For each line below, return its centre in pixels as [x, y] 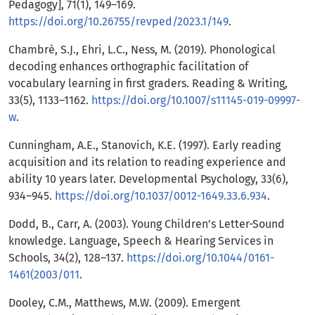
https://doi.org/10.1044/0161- [200, 258]
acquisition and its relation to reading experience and [147, 162]
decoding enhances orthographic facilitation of [128, 67]
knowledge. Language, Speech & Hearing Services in [141, 241]
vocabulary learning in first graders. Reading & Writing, [148, 84]
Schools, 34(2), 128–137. [67, 258]
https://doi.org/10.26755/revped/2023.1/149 [118, 22]
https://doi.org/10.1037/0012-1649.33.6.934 [161, 196]
